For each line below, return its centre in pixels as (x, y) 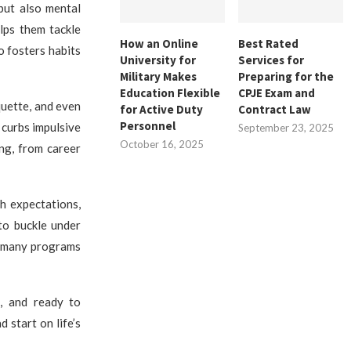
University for (158, 60)
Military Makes (159, 77)
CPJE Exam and (277, 93)
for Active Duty (162, 110)
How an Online (159, 44)
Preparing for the (286, 77)
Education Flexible (170, 93)
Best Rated (269, 44)
